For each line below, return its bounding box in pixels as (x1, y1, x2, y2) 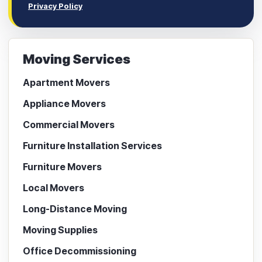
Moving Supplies (23, 223, 98, 236)
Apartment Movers (23, 76, 110, 88)
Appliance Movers (23, 97, 106, 109)
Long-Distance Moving (23, 202, 127, 215)
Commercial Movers (23, 118, 115, 130)
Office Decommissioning (23, 244, 136, 257)
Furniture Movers (23, 160, 102, 173)
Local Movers (23, 181, 84, 194)
